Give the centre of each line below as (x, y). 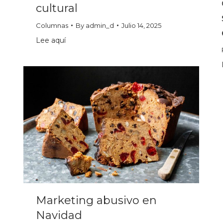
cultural (57, 8)
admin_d (100, 26)
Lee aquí (51, 41)
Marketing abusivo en (96, 201)
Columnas (52, 26)
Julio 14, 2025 (141, 26)
